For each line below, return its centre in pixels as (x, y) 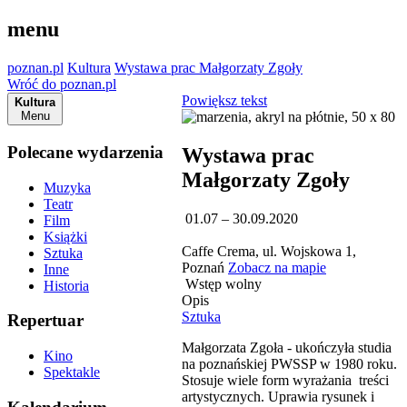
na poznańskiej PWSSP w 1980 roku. (289, 363)
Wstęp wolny (222, 283)
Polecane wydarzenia (85, 152)
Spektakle (72, 372)
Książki (65, 236)
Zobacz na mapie (277, 267)
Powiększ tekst (224, 101)
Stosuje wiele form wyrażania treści (285, 380)
